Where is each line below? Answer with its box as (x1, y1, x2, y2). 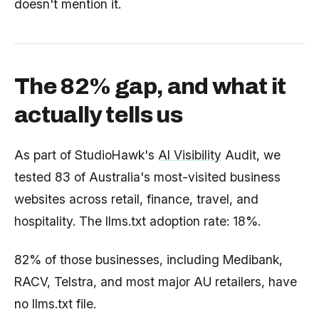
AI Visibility (158, 147, 221, 163)
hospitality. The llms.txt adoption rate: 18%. (14, 214, 261, 229)
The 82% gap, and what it (14, 74, 286, 100)
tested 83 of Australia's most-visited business (14, 169, 281, 185)
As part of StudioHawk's (14, 147, 158, 163)
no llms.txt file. (14, 296, 96, 311)
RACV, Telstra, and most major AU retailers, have (14, 273, 297, 289)
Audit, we (221, 147, 281, 163)
